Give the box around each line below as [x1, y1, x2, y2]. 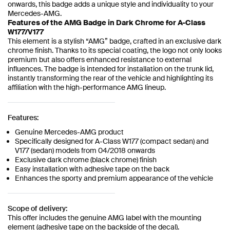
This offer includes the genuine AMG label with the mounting [8, 213, 201, 222]
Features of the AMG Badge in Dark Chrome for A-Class [8, 17, 205, 27]
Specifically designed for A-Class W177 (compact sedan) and [15, 136, 208, 146]
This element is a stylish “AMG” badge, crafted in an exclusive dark [8, 36, 221, 46]
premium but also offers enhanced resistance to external [8, 54, 191, 64]
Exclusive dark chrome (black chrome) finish [15, 155, 157, 164]
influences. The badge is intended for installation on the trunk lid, [8, 64, 214, 73]
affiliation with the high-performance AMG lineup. [8, 82, 166, 92]
